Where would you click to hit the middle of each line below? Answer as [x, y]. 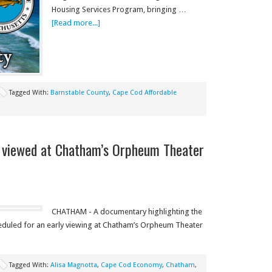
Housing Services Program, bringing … [119, 9]
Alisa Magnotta [73, 265]
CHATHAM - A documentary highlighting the [127, 212]
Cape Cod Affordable [144, 93]
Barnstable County [79, 93]
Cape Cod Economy [131, 265]
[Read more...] [76, 23]
